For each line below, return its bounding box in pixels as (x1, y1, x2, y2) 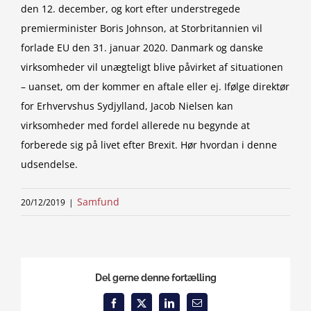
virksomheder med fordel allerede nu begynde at (21, 119, 250, 132)
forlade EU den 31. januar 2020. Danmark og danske (21, 41, 263, 54)
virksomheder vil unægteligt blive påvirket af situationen (21, 60, 283, 74)
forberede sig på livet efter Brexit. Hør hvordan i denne (21, 138, 277, 151)
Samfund (77, 195, 119, 208)
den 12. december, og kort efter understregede (21, 2, 240, 15)
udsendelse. (21, 158, 78, 171)
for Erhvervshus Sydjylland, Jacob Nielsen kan (21, 99, 233, 112)
